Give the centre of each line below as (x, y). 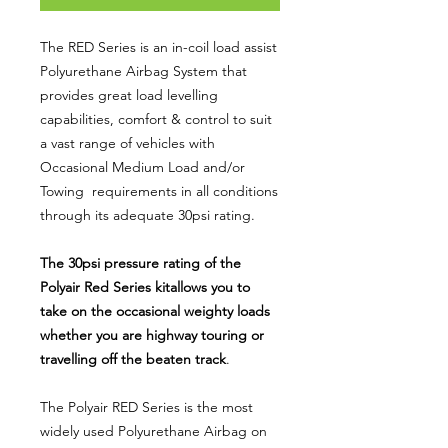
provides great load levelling (129, 94)
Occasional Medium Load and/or (142, 166)
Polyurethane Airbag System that (143, 70)
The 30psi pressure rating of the (140, 262)
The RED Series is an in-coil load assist (158, 46)
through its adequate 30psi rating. (147, 214)
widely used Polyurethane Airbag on (153, 430)
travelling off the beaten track (133, 358)
